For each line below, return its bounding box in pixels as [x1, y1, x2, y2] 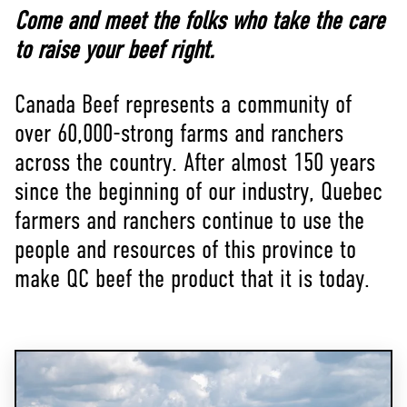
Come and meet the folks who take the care [15, 10, 384, 36]
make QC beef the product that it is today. [15, 268, 370, 294]
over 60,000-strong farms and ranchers [15, 123, 343, 149]
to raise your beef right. [15, 39, 214, 65]
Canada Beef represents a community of [15, 94, 352, 120]
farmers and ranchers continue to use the [15, 210, 364, 236]
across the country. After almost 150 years [15, 152, 375, 178]
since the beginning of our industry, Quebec [15, 181, 382, 207]
